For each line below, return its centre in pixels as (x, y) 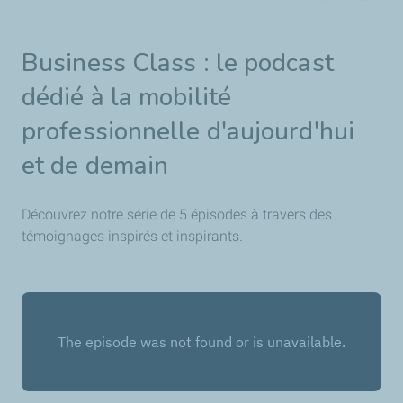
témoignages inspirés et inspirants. (132, 237)
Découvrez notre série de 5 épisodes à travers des (177, 215)
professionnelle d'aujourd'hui (188, 132)
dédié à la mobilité (126, 98)
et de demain (95, 166)
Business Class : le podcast (178, 63)
